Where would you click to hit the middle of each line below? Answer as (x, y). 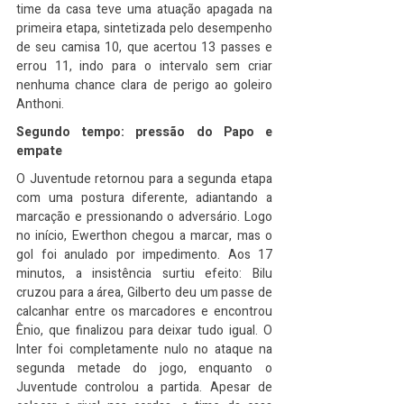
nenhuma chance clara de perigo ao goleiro (144, 85)
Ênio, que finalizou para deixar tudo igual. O (144, 331)
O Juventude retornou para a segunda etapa (144, 179)
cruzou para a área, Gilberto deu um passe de (144, 293)
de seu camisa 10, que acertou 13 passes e (144, 47)
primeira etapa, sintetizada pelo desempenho (144, 28)
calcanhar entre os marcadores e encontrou (144, 312)
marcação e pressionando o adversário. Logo (144, 217)
